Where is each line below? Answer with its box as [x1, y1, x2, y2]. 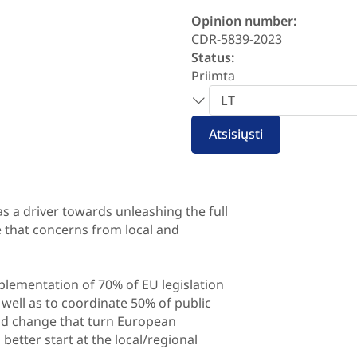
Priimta [191, 66, 235, 84]
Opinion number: [191, 11, 296, 29]
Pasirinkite [191, 84, 258, 103]
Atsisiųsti [209, 125, 264, 143]
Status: [191, 48, 234, 66]
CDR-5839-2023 [191, 29, 282, 48]
